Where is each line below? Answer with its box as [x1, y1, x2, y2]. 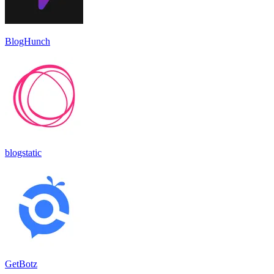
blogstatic [5, 147, 42, 158]
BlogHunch [5, 35, 50, 46]
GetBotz [5, 258, 37, 269]
